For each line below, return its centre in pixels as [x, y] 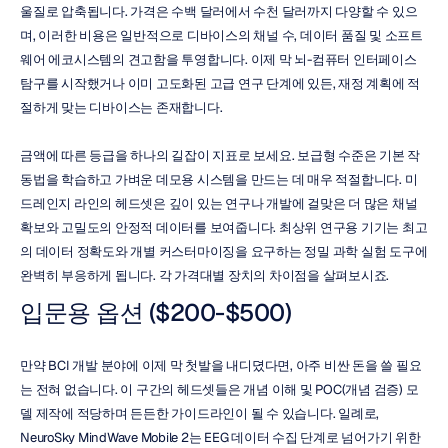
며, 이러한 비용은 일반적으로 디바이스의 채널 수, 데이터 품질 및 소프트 [221, 35]
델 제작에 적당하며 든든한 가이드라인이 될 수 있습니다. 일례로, [199, 413]
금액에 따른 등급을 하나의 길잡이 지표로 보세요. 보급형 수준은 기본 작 [220, 155]
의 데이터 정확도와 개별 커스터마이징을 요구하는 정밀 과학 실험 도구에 [224, 251]
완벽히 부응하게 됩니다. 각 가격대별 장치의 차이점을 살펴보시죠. [204, 275]
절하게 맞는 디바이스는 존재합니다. [121, 107]
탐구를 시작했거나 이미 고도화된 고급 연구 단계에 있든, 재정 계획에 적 [220, 83]
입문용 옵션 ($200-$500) [155, 312]
